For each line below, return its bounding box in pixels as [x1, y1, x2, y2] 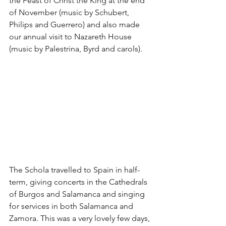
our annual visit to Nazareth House [9, 32, 134, 41]
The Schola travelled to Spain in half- [9, 164, 140, 175]
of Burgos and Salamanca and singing [9, 189, 147, 199]
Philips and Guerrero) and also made [9, 20, 142, 29]
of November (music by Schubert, [9, 8, 131, 17]
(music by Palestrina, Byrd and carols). [9, 44, 144, 53]
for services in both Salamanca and [9, 201, 135, 211]
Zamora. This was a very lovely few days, [9, 213, 152, 223]
